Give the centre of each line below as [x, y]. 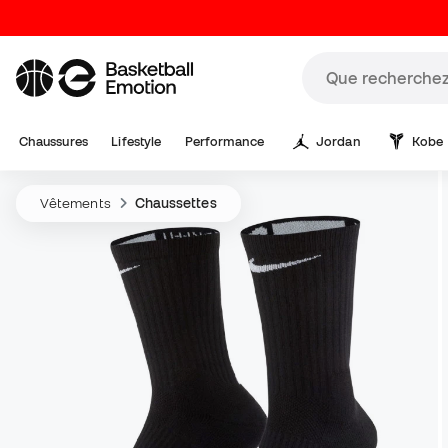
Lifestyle [136, 141]
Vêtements [75, 203]
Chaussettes [175, 203]
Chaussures [53, 141]
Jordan [338, 141]
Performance [224, 141]
